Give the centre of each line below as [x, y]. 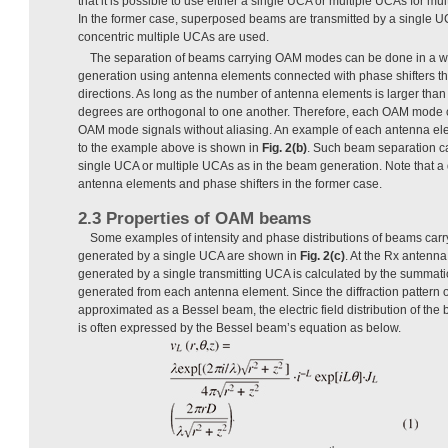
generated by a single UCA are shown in [189, 255]
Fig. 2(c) [322, 255]
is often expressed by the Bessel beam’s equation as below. [239, 327]
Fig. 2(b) [284, 147]
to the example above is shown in [170, 147]
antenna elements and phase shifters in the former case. [230, 183]
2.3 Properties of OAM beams [194, 218]
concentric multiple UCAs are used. [173, 36]
